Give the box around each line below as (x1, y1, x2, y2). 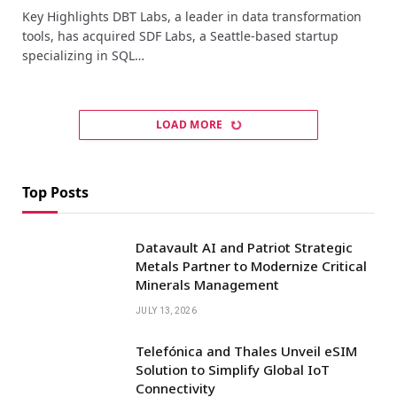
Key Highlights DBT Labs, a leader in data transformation (22, 7, 362, 25)
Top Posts (22, 182, 89, 202)
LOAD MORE (155, 116, 227, 132)
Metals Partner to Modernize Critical (136, 256, 367, 275)
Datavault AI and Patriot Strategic (136, 237, 353, 256)
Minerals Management (136, 275, 279, 293)
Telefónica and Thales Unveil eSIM (136, 341, 357, 360)
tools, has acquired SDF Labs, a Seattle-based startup (22, 27, 339, 44)
